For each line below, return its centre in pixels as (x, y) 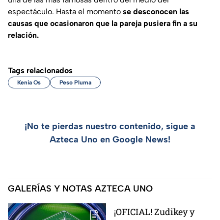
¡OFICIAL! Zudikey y (154, 211)
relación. (23, 35)
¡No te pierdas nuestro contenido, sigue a (110, 126)
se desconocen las (156, 11)
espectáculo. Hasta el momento (65, 11)
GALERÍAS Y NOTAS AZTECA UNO (80, 188)
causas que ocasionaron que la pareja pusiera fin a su (103, 23)
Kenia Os (29, 82)
